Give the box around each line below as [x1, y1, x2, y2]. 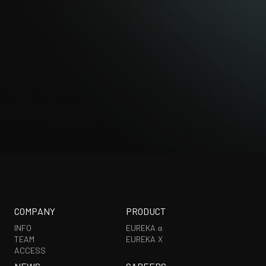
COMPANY [14, 205, 55, 217]
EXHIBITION [71, 17, 111, 27]
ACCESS [14, 245, 46, 255]
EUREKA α [126, 223, 162, 233]
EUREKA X [126, 234, 163, 244]
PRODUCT [126, 205, 166, 217]
